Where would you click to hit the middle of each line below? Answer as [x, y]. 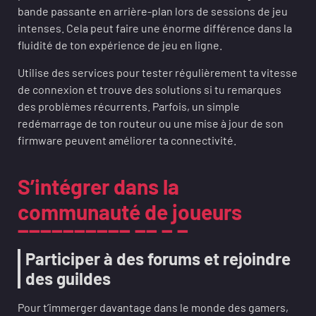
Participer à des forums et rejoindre [158, 259]
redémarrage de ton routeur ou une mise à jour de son [151, 123]
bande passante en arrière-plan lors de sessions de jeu [153, 11]
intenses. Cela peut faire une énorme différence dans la [155, 28]
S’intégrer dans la [98, 186]
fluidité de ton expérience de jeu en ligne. [120, 45]
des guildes [68, 278]
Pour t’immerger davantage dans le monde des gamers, [153, 307]
